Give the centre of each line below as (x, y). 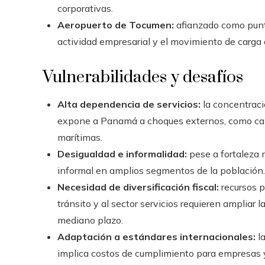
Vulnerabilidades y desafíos (143, 77)
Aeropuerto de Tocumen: (116, 25)
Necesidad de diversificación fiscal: (138, 187)
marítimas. (80, 137)
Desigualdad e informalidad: (122, 153)
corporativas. (85, 8)
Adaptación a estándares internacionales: (156, 236)
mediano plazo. (90, 220)
